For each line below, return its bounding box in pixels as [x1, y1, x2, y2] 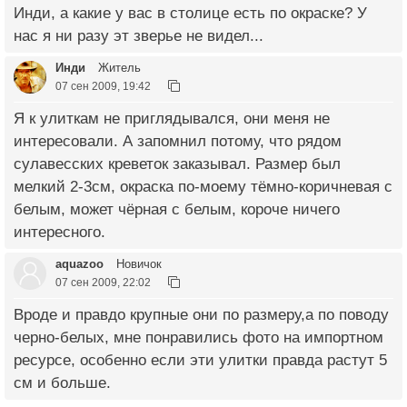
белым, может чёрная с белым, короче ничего [14, 201, 340, 218]
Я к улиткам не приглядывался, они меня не [14, 110, 330, 127]
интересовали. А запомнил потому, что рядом [14, 133, 342, 150]
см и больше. [14, 374, 111, 392]
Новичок [113, 257, 162, 271]
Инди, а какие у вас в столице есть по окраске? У [14, 5, 367, 22]
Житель [94, 61, 141, 74]
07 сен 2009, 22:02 [55, 276, 151, 288]
